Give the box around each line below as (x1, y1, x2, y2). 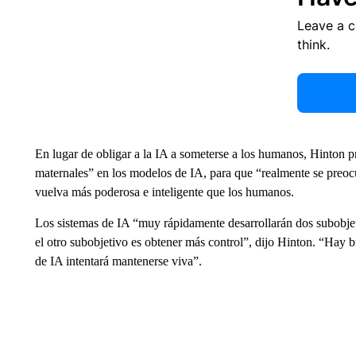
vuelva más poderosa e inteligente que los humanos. (34, 185, 294, 199)
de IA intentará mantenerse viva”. (34, 254, 202, 268)
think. (296, 37, 330, 52)
